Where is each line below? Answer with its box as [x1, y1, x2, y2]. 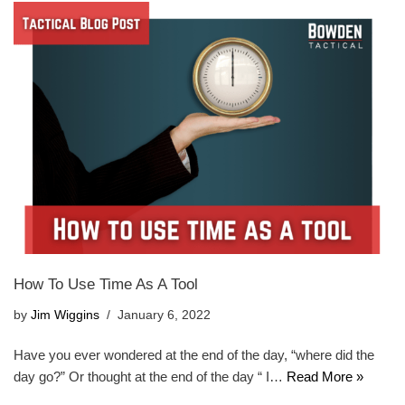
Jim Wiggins [31, 307, 99, 322]
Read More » [287, 368, 363, 384]
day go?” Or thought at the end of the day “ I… [14, 368, 287, 384]
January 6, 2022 [118, 307, 211, 322]
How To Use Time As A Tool [14, 275, 198, 292]
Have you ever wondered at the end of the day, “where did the [14, 346, 374, 363]
